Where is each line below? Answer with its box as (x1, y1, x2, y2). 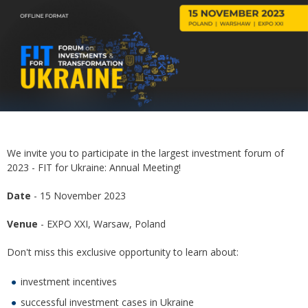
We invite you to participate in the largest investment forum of (7, 146, 284, 160)
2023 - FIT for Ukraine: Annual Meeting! (7, 161, 181, 175)
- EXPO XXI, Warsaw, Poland (38, 217, 166, 231)
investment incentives (21, 275, 117, 289)
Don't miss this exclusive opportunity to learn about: (7, 245, 239, 259)
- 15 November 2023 (31, 189, 126, 203)
